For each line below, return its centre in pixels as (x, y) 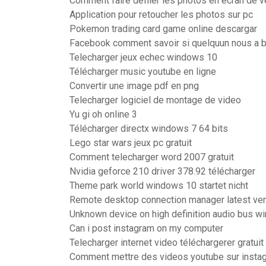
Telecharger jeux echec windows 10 (143, 57)
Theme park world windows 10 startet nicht (159, 186)
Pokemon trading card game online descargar (163, 29)
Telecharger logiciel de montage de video (155, 100)
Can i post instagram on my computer (146, 228)
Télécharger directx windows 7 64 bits (149, 129)
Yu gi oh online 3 (103, 114)
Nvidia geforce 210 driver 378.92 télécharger (162, 171)
